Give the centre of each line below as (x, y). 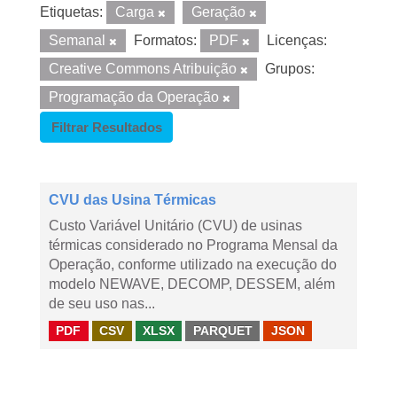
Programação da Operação (136, 97)
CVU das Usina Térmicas (132, 200)
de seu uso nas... (102, 304)
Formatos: (165, 40)
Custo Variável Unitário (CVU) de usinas (175, 226)
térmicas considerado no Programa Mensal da (193, 245)
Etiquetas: (71, 12)
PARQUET (222, 331)
